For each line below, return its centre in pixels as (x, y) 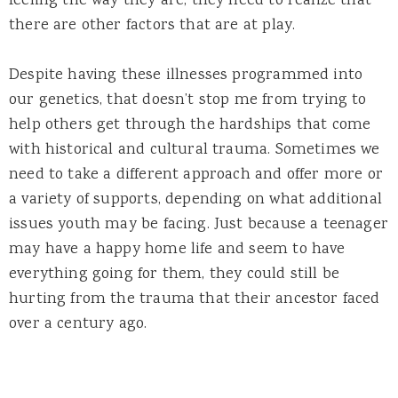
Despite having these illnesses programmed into (186, 76)
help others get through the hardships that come (190, 126)
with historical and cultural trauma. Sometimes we (195, 151)
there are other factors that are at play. (155, 26)
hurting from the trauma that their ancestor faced (195, 300)
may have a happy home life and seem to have (177, 250)
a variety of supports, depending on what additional (195, 200)
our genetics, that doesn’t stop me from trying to (188, 101)
